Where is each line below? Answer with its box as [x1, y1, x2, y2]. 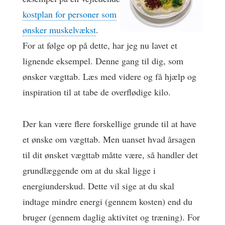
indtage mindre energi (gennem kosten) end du [23, 195, 192, 207]
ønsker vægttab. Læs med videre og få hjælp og [23, 70, 196, 82]
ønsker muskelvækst [23, 24, 96, 36]
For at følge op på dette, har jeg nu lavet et [23, 39, 177, 51]
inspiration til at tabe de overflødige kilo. [23, 86, 171, 98]
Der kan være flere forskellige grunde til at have [23, 117, 196, 130]
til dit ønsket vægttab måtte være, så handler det [23, 148, 198, 161]
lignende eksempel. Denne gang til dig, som [23, 55, 183, 67]
